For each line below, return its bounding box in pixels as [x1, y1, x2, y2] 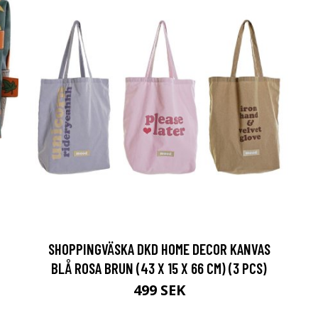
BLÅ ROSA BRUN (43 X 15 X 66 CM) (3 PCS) [51, 258, 267, 277]
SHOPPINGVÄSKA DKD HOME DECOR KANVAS [48, 239, 270, 258]
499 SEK [133, 280, 185, 300]
